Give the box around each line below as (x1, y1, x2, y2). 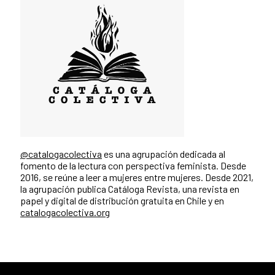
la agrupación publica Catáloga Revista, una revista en (20, 183, 239, 195)
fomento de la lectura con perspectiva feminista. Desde (20, 160, 246, 172)
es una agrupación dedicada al (102, 148, 225, 160)
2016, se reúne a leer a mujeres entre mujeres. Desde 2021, (20, 171, 254, 184)
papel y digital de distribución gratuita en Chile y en (20, 195, 224, 207)
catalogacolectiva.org (20, 206, 110, 219)
